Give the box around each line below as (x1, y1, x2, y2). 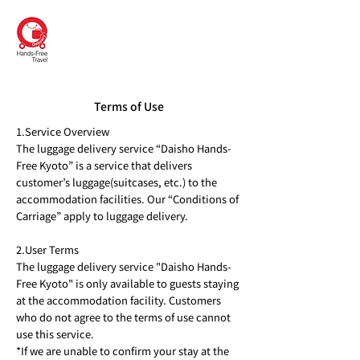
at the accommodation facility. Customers (16, 292, 221, 308)
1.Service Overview (16, 123, 109, 139)
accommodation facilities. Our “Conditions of (16, 190, 239, 207)
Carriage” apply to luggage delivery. (16, 207, 188, 223)
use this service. (16, 325, 94, 342)
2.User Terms (16, 241, 79, 257)
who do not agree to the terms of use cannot (16, 309, 231, 325)
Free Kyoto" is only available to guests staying (16, 275, 239, 291)
